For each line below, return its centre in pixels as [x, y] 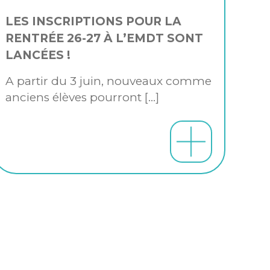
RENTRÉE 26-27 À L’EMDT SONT [105, 38]
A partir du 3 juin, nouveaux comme [109, 81]
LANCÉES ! [38, 55]
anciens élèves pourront [74, 97]
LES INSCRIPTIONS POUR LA [94, 21]
